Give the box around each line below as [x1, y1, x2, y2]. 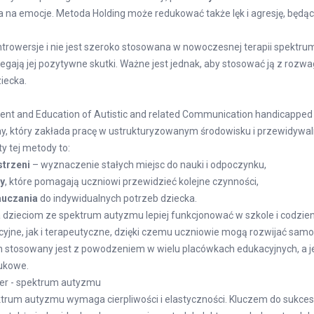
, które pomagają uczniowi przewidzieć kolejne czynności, [5, 176, 259, 187]
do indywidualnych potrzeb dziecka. [38, 193, 197, 204]
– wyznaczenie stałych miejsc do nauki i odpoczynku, [30, 159, 266, 170]
